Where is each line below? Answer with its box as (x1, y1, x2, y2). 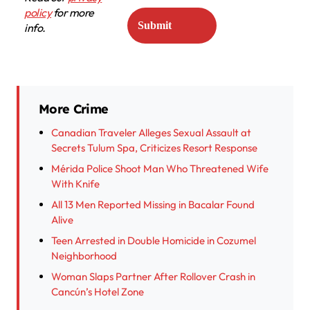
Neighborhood (51, 249, 117, 263)
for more (51, 6, 94, 20)
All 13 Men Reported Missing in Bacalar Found (51, 198, 255, 212)
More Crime (39, 101, 109, 118)
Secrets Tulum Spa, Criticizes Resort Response (51, 141, 257, 155)
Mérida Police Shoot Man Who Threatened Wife (51, 162, 268, 176)
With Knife (51, 177, 100, 191)
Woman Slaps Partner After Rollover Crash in (51, 270, 255, 284)
